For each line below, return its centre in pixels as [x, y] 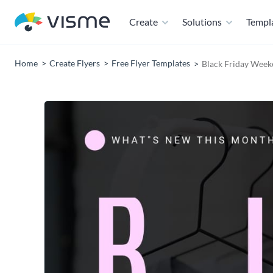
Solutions [202, 22]
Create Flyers [75, 63]
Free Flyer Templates [151, 63]
